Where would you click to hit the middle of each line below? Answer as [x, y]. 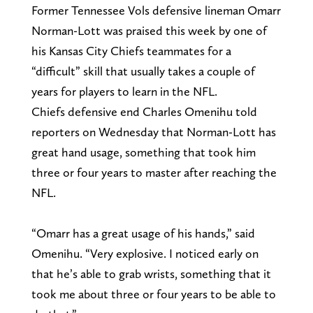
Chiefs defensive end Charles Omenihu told [144, 112]
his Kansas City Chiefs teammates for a [131, 51]
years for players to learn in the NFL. [124, 92]
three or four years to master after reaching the [154, 173]
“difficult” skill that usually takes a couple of [143, 71]
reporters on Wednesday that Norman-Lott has [153, 132]
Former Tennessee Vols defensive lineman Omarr [156, 10]
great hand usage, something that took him [143, 152]
